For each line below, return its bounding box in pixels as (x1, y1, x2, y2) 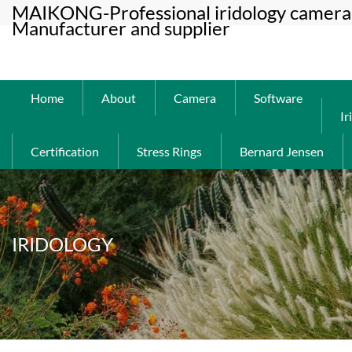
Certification (31, 144, 99, 159)
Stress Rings (137, 144, 202, 159)
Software (254, 90, 302, 105)
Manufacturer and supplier (12, 16, 230, 39)
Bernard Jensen (240, 144, 324, 159)
